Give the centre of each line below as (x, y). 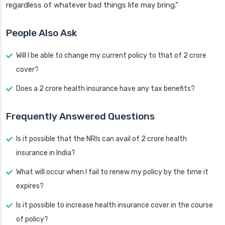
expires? (30, 186)
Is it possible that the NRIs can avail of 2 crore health (101, 139)
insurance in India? (46, 153)
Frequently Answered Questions (80, 117)
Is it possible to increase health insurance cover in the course (115, 205)
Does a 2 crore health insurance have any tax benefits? (105, 89)
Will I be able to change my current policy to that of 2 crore (111, 56)
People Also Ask (41, 33)
